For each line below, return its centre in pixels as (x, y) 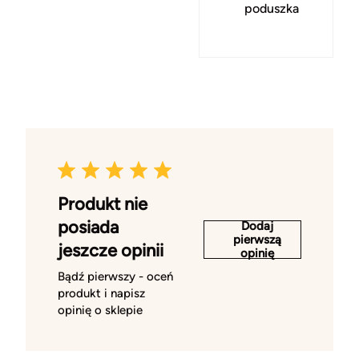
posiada (88, 227)
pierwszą (257, 239)
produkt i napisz (101, 293)
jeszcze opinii (111, 250)
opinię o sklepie (100, 310)
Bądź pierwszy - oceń (115, 276)
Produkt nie (103, 204)
